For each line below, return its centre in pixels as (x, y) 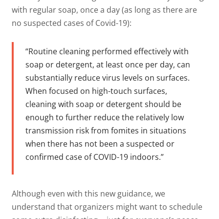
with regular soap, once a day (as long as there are (104, 10)
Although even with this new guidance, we (88, 193)
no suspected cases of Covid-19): (73, 23)
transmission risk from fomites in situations (106, 131)
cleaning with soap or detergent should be (103, 104)
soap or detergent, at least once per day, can (108, 65)
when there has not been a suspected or (100, 144)
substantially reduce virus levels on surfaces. (108, 78)
